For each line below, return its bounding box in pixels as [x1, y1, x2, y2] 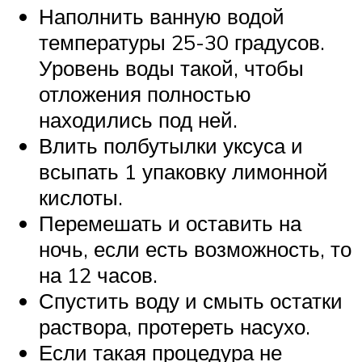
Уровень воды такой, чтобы [39, 54, 304, 81]
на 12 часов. [39, 261, 158, 288]
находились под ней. [39, 106, 238, 133]
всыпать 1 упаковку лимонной [39, 158, 328, 184]
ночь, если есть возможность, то [39, 235, 351, 262]
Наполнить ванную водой [39, 2, 284, 29]
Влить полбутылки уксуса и [39, 132, 303, 158]
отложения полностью [39, 80, 251, 107]
